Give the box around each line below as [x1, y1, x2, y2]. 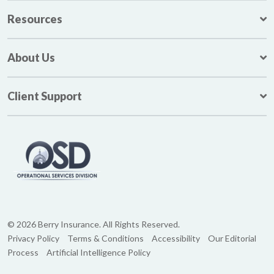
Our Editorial [208, 232, 257, 243]
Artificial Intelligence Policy [46, 246, 151, 257]
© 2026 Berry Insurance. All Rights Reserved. [7, 218, 180, 229]
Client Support [7, 89, 83, 103]
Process [7, 246, 39, 257]
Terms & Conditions [67, 232, 144, 243]
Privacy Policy [7, 232, 60, 243]
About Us [7, 50, 56, 64]
